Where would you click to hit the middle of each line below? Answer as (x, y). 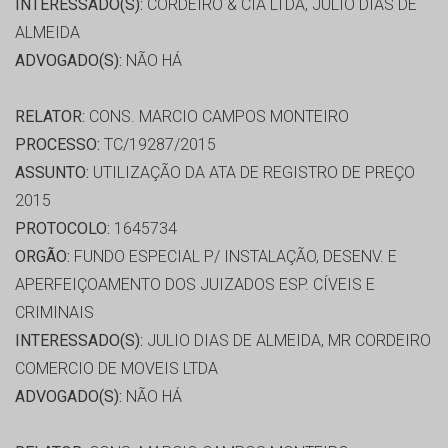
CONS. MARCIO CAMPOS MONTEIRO (217, 117)
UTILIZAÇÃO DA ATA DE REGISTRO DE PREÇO (252, 173)
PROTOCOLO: (62, 229)
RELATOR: (50, 117)
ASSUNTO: (52, 173)
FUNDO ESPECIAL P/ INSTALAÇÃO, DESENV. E (233, 257)
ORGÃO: (42, 257)
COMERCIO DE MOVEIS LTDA (116, 369)
